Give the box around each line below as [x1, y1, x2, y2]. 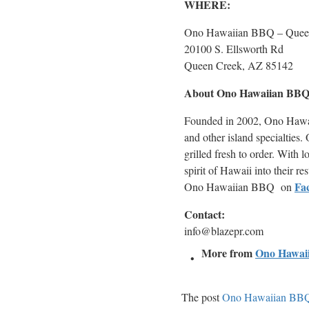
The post [181, 289, 222, 304]
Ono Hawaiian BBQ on [184, 179, 295, 194]
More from [201, 244, 255, 261]
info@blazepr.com [184, 223, 263, 238]
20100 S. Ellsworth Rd [184, 41, 283, 56]
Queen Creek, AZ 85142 [184, 57, 293, 72]
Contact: [184, 206, 225, 222]
